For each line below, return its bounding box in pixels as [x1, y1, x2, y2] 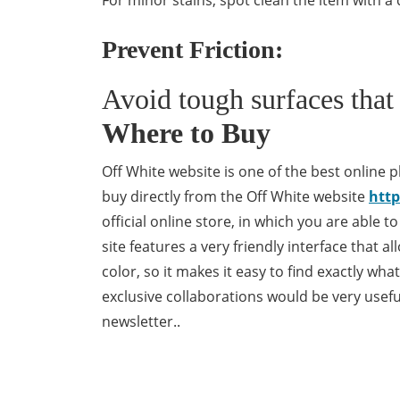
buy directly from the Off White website [102, 187, 369, 206]
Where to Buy [102, 117, 271, 149]
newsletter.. [102, 312, 180, 331]
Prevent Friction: [102, 36, 283, 63]
